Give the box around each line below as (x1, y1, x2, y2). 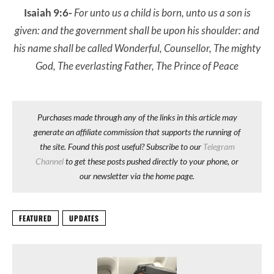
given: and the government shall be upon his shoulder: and (15, 23, 259, 37)
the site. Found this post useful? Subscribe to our (39, 141, 203, 152)
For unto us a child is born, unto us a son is (72, 6, 251, 19)
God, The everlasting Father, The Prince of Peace (35, 59, 239, 72)
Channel (35, 155, 64, 166)
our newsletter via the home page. (80, 170, 194, 181)
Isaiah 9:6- (23, 6, 72, 19)
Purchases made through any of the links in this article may (37, 111, 237, 122)
